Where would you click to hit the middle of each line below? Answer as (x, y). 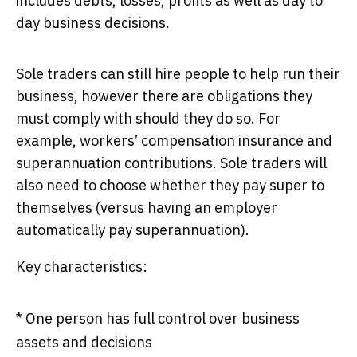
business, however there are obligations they (164, 96)
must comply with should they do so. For (148, 118)
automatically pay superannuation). (133, 229)
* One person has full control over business (158, 318)
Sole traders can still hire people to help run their (178, 73)
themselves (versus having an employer (147, 207)
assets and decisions (84, 342)
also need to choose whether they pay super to (170, 185)
